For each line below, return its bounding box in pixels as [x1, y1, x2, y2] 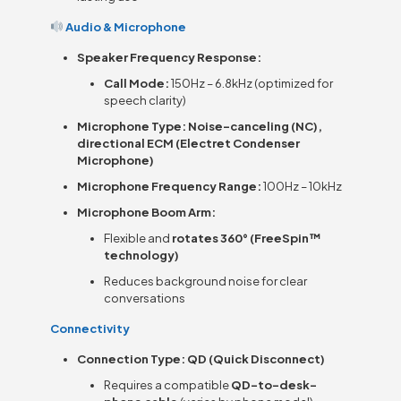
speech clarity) [104, 92, 187, 107]
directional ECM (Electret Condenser [77, 135, 301, 150]
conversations [104, 290, 186, 305]
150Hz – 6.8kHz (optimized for [169, 75, 334, 90]
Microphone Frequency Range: [77, 178, 262, 193]
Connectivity [50, 320, 131, 336]
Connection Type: [77, 351, 186, 366]
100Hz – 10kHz [261, 178, 343, 193]
